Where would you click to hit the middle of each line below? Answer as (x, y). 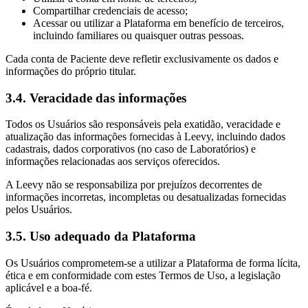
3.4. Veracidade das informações (96, 98)
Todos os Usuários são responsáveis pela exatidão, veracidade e (143, 124)
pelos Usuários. (39, 210)
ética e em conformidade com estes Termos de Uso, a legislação (143, 275)
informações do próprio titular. (71, 71)
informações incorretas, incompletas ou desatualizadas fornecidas (146, 197)
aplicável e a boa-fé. (49, 287)
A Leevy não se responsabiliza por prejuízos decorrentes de (134, 185)
